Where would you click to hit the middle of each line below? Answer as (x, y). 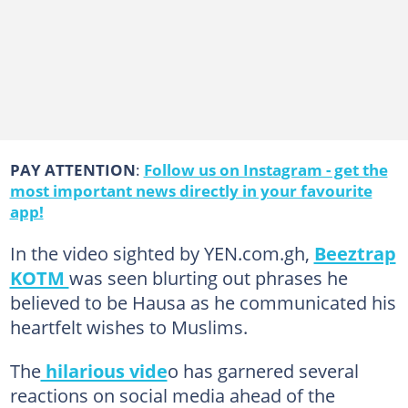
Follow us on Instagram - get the (265, 169)
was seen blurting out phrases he (208, 277)
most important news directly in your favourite (191, 190)
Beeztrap (355, 253)
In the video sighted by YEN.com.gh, (162, 253)
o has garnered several (263, 370)
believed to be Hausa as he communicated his (203, 302)
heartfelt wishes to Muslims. (128, 326)
